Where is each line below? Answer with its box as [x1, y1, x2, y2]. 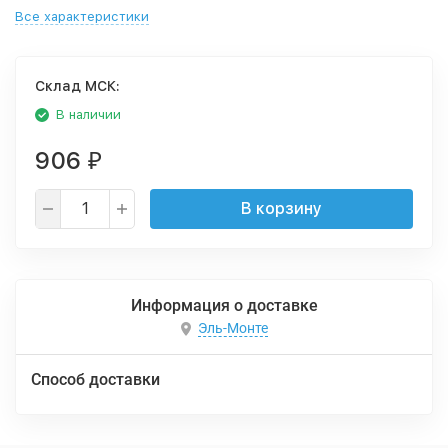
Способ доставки [31, 370, 160, 389]
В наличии [56, 107, 121, 122]
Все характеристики [15, 9, 149, 24]
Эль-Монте [197, 320, 268, 337]
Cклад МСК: [35, 78, 120, 94]
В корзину [241, 199, 322, 218]
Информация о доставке [130, 296, 318, 315]
